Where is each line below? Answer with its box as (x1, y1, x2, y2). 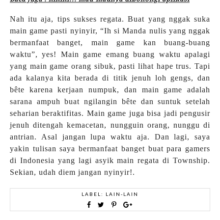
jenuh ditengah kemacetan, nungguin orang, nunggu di (10, 121, 210, 130)
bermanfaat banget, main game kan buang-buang (10, 38, 210, 47)
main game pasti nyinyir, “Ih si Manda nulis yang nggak (10, 27, 210, 35)
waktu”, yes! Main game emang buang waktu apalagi (10, 50, 210, 59)
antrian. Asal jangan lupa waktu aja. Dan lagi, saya (10, 133, 210, 141)
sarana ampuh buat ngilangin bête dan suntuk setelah (10, 97, 210, 106)
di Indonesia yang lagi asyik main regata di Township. (10, 156, 210, 165)
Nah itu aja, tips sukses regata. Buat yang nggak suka (10, 15, 210, 24)
